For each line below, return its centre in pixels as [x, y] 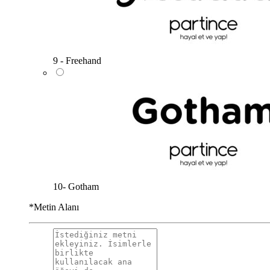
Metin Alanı [56, 207]
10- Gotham [76, 186]
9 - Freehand [77, 60]
